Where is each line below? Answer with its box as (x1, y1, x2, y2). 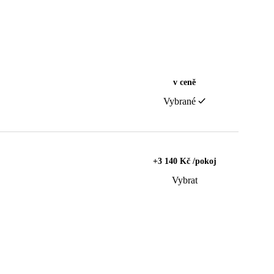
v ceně (173, 78, 196, 87)
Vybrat (171, 175, 198, 186)
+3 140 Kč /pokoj (152, 157, 217, 166)
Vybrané (163, 96, 196, 107)
